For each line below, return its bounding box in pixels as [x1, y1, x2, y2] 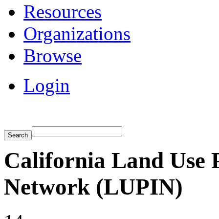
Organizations [23, 23, 131, 44]
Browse [23, 45, 82, 66]
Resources [23, 1, 102, 22]
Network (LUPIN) [4, 174, 183, 199]
